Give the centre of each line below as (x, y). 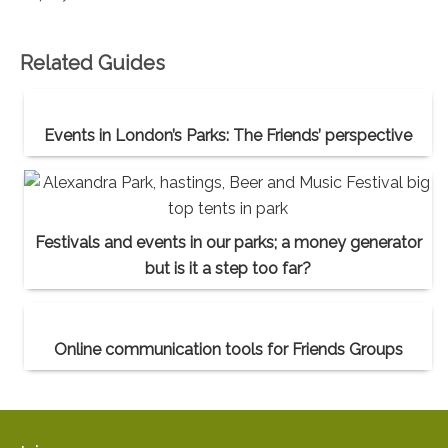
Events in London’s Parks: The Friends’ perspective (228, 135)
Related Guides (92, 63)
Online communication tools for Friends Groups (228, 349)
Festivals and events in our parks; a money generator (228, 242)
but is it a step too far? (228, 268)
